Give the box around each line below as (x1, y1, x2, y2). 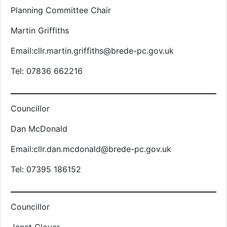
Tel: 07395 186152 (11, 164, 81, 174)
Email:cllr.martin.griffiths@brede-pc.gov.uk (11, 46, 174, 56)
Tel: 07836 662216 (11, 66, 83, 76)
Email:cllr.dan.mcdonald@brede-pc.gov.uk (11, 144, 171, 154)
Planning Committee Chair (11, 5, 111, 15)
